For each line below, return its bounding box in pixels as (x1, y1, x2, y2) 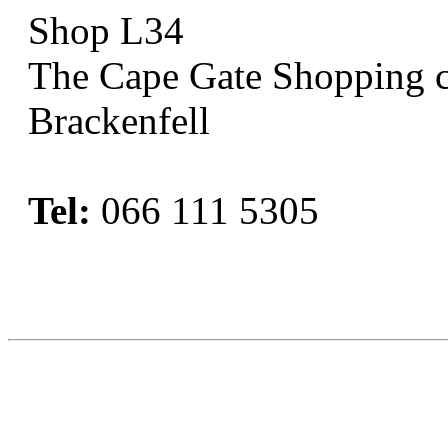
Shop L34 (28, 8, 184, 52)
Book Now (28, 278, 200, 322)
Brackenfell (28, 98, 210, 142)
